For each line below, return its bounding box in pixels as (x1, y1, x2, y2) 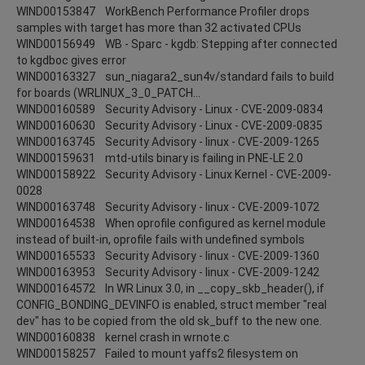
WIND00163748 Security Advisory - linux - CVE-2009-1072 (16, 200, 319, 213)
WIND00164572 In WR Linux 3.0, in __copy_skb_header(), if (16, 281, 324, 295)
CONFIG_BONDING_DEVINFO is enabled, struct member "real (16, 297, 327, 311)
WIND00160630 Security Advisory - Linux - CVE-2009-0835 (16, 118, 323, 132)
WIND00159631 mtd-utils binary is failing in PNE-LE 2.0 (16, 151, 303, 165)
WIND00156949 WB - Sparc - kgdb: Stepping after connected (16, 37, 337, 51)
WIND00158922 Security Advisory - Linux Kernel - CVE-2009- (16, 167, 332, 181)
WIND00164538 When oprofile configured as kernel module (16, 216, 326, 230)
